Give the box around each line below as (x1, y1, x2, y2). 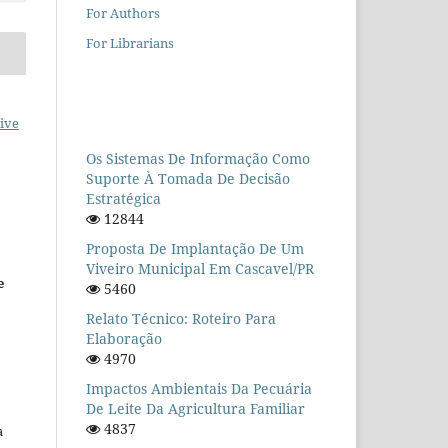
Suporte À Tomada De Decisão (86, 168, 290, 188)
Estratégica (86, 188, 161, 208)
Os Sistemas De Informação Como (86, 148, 310, 168)
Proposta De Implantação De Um (86, 238, 304, 258)
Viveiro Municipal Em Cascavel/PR (86, 258, 314, 278)
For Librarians (86, 33, 174, 52)
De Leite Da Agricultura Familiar (86, 398, 305, 418)
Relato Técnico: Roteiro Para (86, 308, 276, 328)
